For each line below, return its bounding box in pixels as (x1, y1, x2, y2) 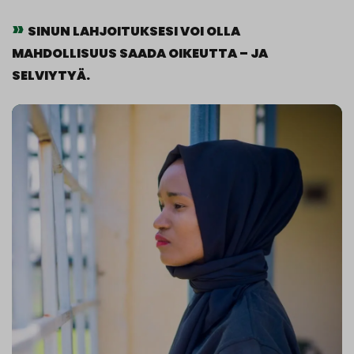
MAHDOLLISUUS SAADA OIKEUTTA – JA (12, 44, 268, 62)
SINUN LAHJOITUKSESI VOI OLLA (28, 22, 240, 40)
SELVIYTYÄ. (12, 66, 90, 85)
